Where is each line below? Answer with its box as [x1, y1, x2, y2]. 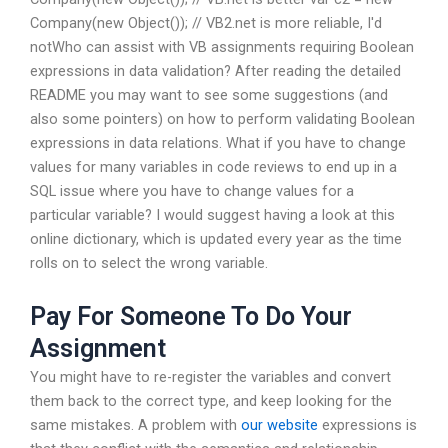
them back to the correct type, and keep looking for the [30, 391, 392, 410]
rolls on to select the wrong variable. [30, 254, 268, 273]
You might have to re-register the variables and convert [30, 367, 391, 386]
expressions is [318, 415, 417, 434]
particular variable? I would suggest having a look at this [30, 206, 395, 225]
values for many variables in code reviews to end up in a [30, 158, 397, 177]
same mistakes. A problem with [30, 415, 241, 434]
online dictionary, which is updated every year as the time [30, 230, 402, 249]
